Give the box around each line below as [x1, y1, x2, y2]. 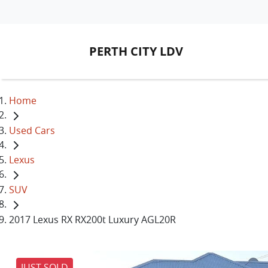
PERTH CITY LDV [89, 43, 183, 59]
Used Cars [9, 123, 55, 137]
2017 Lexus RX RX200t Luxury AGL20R [9, 212, 176, 226]
